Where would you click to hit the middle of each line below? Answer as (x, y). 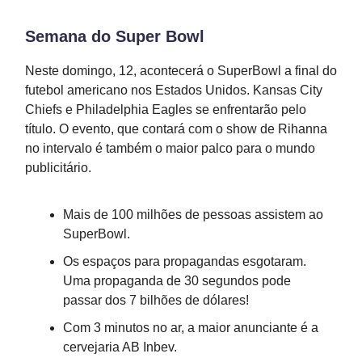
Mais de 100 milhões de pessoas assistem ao (193, 215)
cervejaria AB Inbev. (120, 347)
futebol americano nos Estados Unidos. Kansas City (174, 90)
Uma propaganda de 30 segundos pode (177, 281)
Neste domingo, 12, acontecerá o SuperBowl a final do (181, 71)
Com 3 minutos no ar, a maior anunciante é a (191, 328)
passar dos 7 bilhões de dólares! (156, 301)
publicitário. (58, 168)
